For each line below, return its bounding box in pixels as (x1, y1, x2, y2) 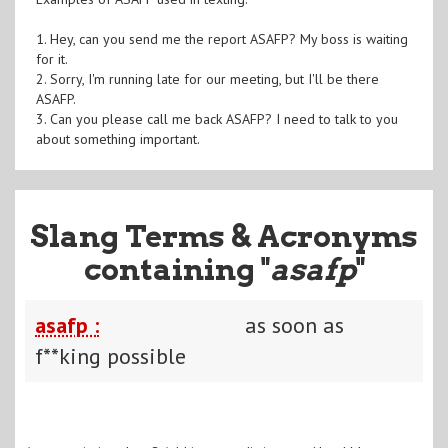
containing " (83, 250, 270, 287)
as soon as (245, 310, 344, 339)
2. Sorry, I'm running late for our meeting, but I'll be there (35, 69, 379, 88)
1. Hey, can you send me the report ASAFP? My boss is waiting (35, 29, 408, 48)
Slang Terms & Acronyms (30, 217, 418, 254)
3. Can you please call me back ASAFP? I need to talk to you (35, 109, 398, 128)
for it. (35, 49, 68, 68)
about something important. (35, 129, 200, 148)
